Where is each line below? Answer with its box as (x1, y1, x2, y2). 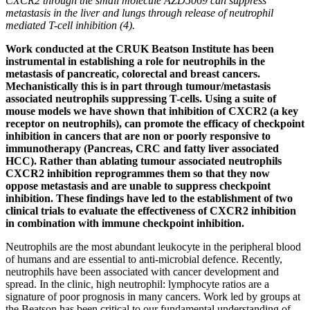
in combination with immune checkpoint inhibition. (6, 217, 244, 229)
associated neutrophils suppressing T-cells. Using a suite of (6, 92, 276, 104)
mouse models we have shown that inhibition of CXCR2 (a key (6, 104, 298, 117)
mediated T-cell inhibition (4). (6, 19, 135, 31)
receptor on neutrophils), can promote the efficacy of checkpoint (6, 117, 304, 129)
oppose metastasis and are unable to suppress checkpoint (6, 179, 271, 192)
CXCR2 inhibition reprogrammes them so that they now (6, 167, 270, 179)
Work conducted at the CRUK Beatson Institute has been (6, 42, 274, 55)
